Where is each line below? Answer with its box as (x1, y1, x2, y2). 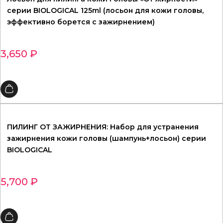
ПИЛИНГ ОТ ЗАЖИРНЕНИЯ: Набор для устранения (7, 122, 199, 132)
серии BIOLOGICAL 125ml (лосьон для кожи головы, (7, 6, 204, 15)
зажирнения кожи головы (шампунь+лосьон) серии (7, 134, 206, 143)
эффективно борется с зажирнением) (7, 17, 155, 27)
